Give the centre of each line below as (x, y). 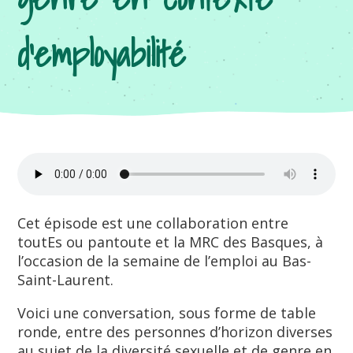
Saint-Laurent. (66, 280)
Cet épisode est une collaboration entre (153, 223)
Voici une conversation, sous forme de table (167, 313)
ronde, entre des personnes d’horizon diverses (175, 332)
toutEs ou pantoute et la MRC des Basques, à (171, 242)
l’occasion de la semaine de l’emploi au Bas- (165, 261)
